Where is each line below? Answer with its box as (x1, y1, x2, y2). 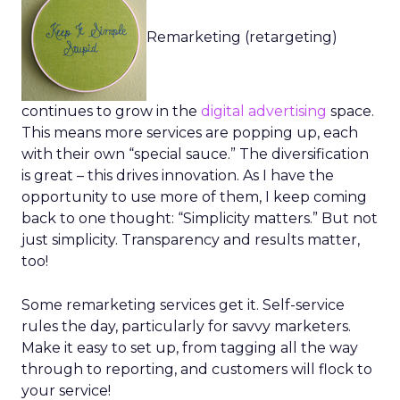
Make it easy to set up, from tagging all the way (21, 339, 358, 356)
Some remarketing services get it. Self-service (21, 296, 345, 313)
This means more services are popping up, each (21, 124, 358, 141)
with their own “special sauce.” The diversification (21, 146, 369, 162)
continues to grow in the (21, 103, 201, 120)
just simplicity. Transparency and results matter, (21, 231, 360, 248)
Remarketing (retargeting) (146, 29, 337, 46)
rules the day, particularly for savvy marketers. (21, 318, 351, 335)
